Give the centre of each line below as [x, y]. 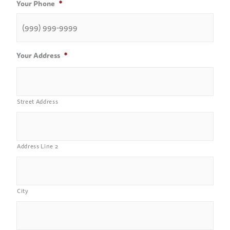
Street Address [38, 101]
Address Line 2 [38, 146]
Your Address [38, 55]
